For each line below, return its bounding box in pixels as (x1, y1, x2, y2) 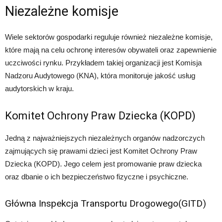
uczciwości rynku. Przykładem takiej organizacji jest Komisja (5, 58, 202, 67)
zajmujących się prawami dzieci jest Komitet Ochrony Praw (5, 146, 197, 155)
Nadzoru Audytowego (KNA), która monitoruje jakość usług (5, 71, 195, 80)
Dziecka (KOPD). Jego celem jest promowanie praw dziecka (5, 159, 202, 168)
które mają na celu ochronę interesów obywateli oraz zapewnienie (5, 45, 217, 54)
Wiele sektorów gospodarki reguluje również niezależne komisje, (5, 32, 213, 41)
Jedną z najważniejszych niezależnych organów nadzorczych (5, 133, 205, 142)
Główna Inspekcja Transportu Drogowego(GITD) (5, 197, 206, 209)
